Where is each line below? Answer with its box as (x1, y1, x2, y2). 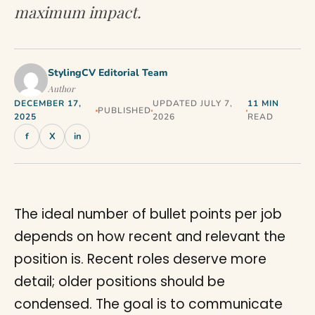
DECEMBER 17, (14, 98, 82, 109)
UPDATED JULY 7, (153, 98, 233, 109)
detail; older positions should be (14, 272, 225, 291)
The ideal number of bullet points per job (14, 205, 282, 224)
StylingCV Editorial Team (48, 65, 167, 79)
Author (48, 82, 75, 94)
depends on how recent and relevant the (14, 227, 285, 246)
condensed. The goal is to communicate (14, 295, 283, 314)
